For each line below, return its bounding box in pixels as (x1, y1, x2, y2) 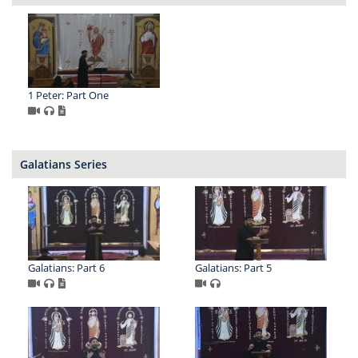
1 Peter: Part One (28, 88, 109, 103)
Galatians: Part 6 (28, 261, 105, 276)
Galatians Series (20, 157, 107, 173)
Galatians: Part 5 (194, 261, 272, 276)
